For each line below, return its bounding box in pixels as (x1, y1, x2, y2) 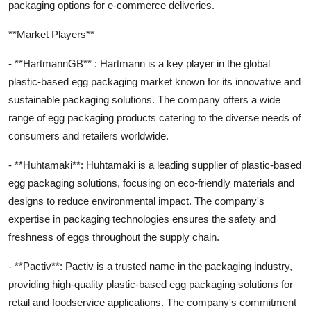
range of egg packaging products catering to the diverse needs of (8, 111, 301, 124)
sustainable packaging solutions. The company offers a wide (8, 93, 280, 106)
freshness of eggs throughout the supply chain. (8, 230, 219, 243)
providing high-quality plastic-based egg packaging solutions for (8, 278, 293, 290)
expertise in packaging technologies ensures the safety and (8, 212, 276, 225)
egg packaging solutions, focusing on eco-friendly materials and (8, 176, 294, 189)
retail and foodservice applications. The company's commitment (8, 296, 296, 308)
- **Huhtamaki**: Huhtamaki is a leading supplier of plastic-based (8, 158, 301, 171)
